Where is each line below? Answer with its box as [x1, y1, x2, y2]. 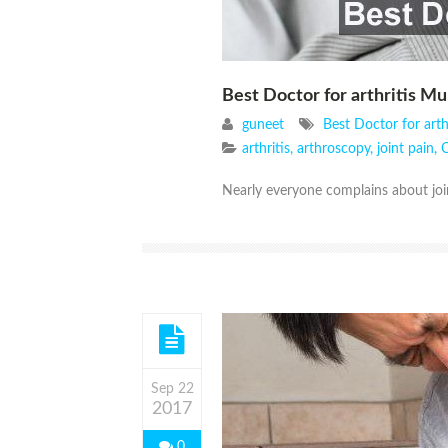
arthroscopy [297, 142, 370, 157]
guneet [242, 118, 284, 133]
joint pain [377, 142, 434, 157]
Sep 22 [150, 382, 194, 397]
